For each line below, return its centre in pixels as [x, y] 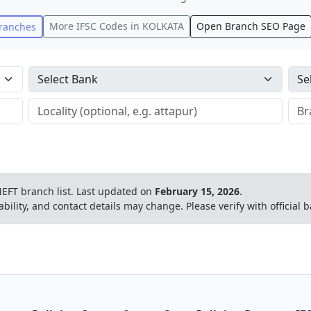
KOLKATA [163, 26]
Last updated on [116, 191]
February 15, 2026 [197, 191]
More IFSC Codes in [96, 26]
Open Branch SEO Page [251, 26]
